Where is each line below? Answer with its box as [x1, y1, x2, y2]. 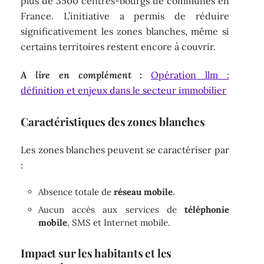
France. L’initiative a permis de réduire [21, 9, 229, 22]
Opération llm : [151, 69, 229, 81]
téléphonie [184, 204, 229, 216]
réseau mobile [114, 186, 173, 198]
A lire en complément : [21, 69, 143, 81]
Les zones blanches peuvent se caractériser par [21, 143, 229, 156]
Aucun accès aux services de [38, 204, 184, 216]
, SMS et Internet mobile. [67, 217, 171, 229]
